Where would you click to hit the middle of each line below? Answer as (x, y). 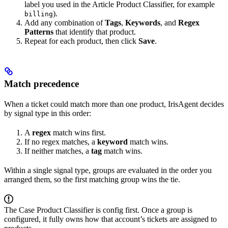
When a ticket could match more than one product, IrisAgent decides (114, 104)
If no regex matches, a (61, 142)
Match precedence (41, 84)
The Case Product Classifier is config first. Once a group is (98, 210)
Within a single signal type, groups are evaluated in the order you (108, 170)
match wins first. (78, 133)
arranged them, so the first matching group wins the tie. (92, 180)
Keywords (143, 23)
